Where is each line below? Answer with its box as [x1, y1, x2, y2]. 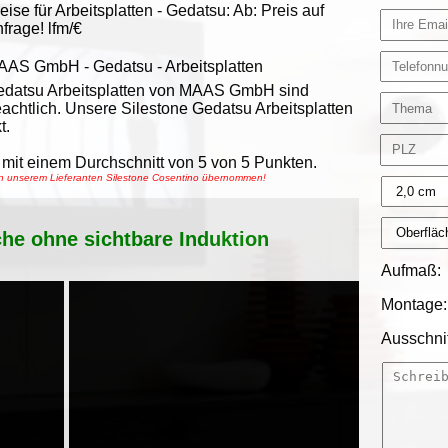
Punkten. [250, 154, 317, 171]
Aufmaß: [381, 261, 442, 279]
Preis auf [261, 2, 324, 19]
